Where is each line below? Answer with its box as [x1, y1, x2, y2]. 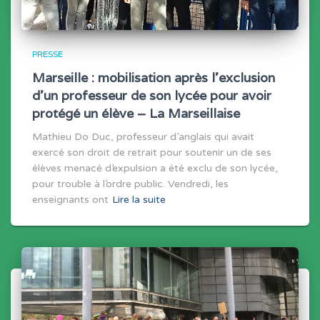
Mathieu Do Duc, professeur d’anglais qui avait [32, 131, 254, 144]
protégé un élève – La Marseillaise [32, 105, 240, 122]
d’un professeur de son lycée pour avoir [32, 87, 271, 104]
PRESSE [32, 49, 63, 60]
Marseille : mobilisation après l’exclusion [32, 69, 275, 86]
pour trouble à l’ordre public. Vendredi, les [32, 178, 229, 191]
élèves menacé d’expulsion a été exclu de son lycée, [32, 162, 278, 175]
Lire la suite [112, 194, 166, 206]
